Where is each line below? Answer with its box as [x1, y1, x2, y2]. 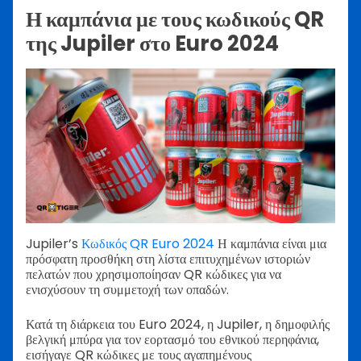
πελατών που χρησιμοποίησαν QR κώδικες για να [26, 265, 281, 284]
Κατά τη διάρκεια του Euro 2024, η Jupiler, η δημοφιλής [26, 315, 330, 334]
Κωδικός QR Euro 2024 [81, 234, 214, 254]
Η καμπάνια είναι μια [214, 234, 326, 254]
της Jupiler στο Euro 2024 [26, 29, 279, 59]
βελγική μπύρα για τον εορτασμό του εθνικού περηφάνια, [26, 330, 319, 350]
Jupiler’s [26, 234, 81, 254]
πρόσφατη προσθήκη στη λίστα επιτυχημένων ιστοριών [26, 250, 310, 269]
